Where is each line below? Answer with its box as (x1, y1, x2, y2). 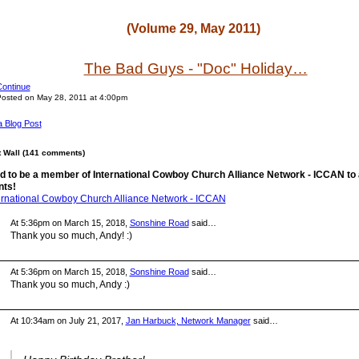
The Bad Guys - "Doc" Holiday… (83, 60, 308, 78)
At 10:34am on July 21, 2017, (10, 316, 126, 326)
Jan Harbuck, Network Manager (125, 316, 251, 326)
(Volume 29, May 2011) (127, 22, 260, 35)
